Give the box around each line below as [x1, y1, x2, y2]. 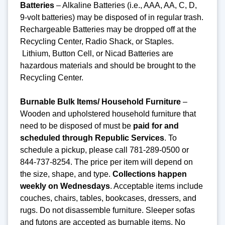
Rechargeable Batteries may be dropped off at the [20, 25, 196, 34]
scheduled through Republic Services [20, 133, 164, 142]
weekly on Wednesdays [20, 181, 110, 190]
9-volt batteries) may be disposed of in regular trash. [20, 13, 203, 22]
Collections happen [113, 169, 187, 178]
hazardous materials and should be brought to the [20, 61, 196, 70]
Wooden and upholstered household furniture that [20, 109, 196, 118]
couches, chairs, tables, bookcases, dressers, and [20, 193, 196, 202]
